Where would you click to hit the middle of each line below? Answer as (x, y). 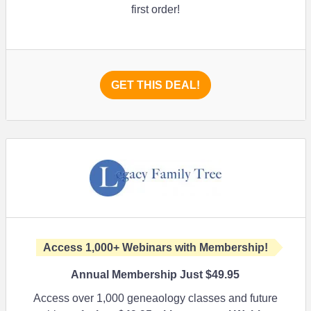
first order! (155, 9)
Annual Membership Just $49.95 (155, 275)
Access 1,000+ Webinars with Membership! (155, 247)
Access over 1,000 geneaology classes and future (155, 298)
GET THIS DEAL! (155, 85)
